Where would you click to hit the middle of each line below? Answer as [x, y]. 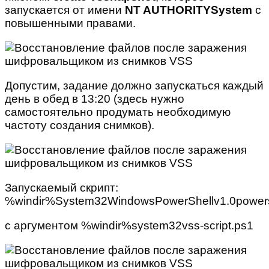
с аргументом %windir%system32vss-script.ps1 [129, 226]
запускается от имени [65, 10]
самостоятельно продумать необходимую [118, 112]
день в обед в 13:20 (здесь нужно [95, 99]
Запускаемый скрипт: [62, 188]
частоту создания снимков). [80, 125]
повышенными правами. [70, 23]
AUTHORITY [177, 10]
